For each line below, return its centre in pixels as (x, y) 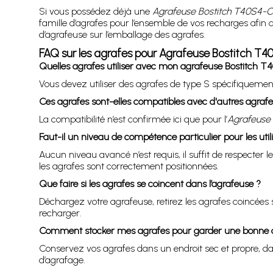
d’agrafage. (62, 260)
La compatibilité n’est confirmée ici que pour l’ (133, 119)
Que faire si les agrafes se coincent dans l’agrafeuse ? (150, 183)
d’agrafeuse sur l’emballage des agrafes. (122, 34)
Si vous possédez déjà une (95, 11)
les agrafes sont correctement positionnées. (129, 166)
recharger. (60, 213)
